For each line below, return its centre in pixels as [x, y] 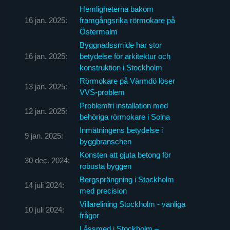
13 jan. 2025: [46, 86]
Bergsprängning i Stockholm [127, 179]
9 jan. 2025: [44, 136]
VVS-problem [102, 92]
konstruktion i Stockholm [121, 67]
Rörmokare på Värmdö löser [127, 81]
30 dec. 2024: [47, 160]
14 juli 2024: [44, 185]
